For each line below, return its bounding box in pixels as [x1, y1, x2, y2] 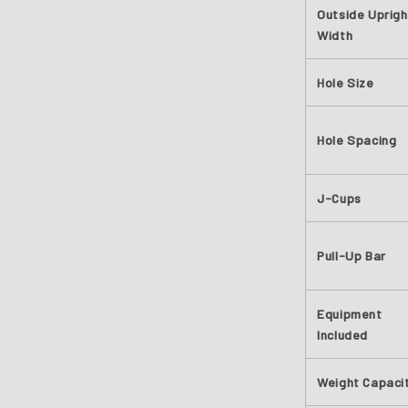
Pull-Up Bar [317, 248, 386, 263]
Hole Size [317, 75, 374, 90]
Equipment [317, 306, 382, 321]
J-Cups [317, 190, 362, 206]
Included [317, 327, 368, 342]
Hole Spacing [317, 132, 397, 148]
